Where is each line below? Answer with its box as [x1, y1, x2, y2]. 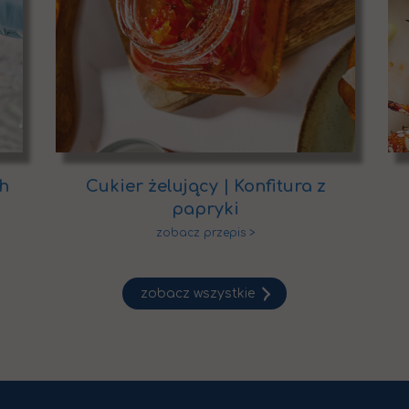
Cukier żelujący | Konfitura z [85, 176, 326, 195]
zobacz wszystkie [141, 286, 255, 300]
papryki [172, 199, 239, 218]
